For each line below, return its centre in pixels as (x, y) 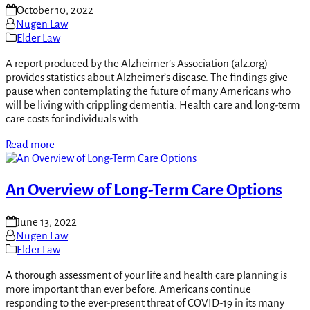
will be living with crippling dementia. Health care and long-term (153, 104)
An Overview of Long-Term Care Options (144, 190)
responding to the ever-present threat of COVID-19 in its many (145, 302)
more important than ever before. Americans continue (128, 289)
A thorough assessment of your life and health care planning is (146, 275)
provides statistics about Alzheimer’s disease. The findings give (147, 77)
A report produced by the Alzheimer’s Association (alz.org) (137, 63)
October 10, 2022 (55, 10)
